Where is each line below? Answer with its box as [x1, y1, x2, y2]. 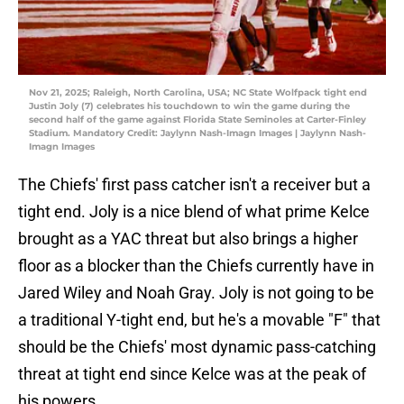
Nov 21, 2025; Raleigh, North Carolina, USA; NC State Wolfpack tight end [29, 87, 367, 99]
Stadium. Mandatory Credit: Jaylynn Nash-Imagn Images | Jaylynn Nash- [29, 127, 366, 140]
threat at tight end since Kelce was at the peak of [18, 364, 366, 384]
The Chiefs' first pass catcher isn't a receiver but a [18, 175, 371, 195]
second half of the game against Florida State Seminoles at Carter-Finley [29, 114, 366, 126]
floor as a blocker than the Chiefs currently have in [18, 256, 374, 276]
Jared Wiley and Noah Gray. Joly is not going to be [18, 283, 374, 303]
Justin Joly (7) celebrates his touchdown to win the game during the [29, 100, 350, 113]
